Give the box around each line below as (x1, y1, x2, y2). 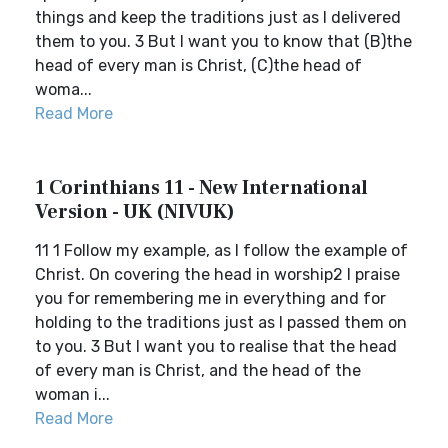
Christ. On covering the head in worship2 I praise (35, 265, 400, 284)
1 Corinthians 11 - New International (35, 175, 368, 201)
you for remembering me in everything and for (35, 289, 386, 308)
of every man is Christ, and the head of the (35, 361, 361, 380)
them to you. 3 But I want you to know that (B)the (35, 32, 412, 51)
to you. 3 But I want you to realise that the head (35, 337, 397, 356)
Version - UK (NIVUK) (35, 199, 235, 225)
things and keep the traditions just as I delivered (35, 8, 401, 27)
